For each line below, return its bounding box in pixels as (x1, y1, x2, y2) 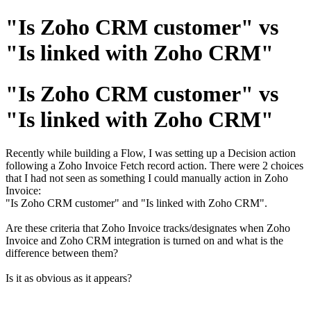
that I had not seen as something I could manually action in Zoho (6, 172, 288, 185)
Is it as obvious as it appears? (6, 272, 132, 285)
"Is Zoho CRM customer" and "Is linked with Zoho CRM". (6, 197, 267, 210)
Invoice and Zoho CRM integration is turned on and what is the (6, 235, 283, 247)
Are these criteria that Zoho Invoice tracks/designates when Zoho (6, 222, 290, 235)
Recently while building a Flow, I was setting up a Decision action (6, 147, 296, 160)
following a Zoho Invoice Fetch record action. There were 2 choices (6, 160, 303, 172)
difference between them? (6, 247, 118, 260)
